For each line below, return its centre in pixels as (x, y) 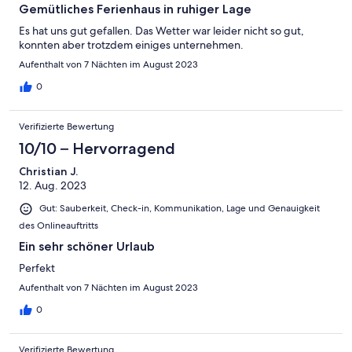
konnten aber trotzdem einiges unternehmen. (131, 45)
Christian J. (48, 172)
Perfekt (37, 268)
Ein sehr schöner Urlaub (87, 246)
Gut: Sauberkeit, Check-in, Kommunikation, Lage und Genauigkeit (180, 209)
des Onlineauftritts (59, 225)
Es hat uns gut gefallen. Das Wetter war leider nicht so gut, (161, 31)
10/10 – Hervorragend (97, 149)
